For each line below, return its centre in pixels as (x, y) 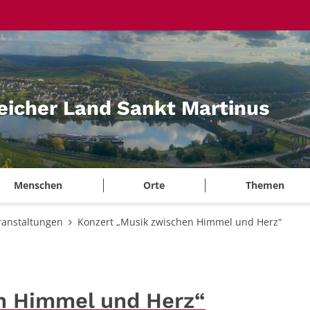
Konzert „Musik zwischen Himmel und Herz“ (179, 222)
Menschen (38, 185)
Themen (265, 185)
